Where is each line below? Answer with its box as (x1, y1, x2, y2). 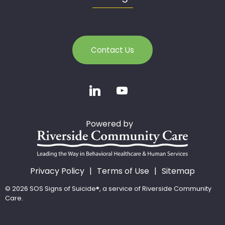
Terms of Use (97, 165, 149, 177)
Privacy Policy (30, 165, 84, 177)
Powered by (86, 118, 139, 130)
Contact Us (91, 44, 134, 55)
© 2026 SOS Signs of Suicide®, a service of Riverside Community (5, 184, 211, 193)
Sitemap (162, 165, 195, 177)
